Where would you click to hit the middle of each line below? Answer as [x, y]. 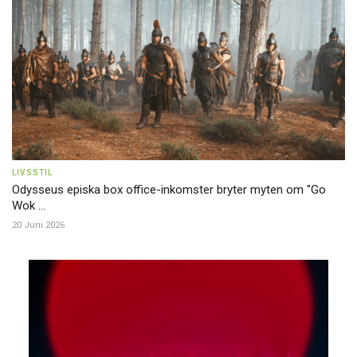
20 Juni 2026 [38, 225]
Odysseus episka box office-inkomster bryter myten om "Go [169, 189]
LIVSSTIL [33, 172]
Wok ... [29, 205]
